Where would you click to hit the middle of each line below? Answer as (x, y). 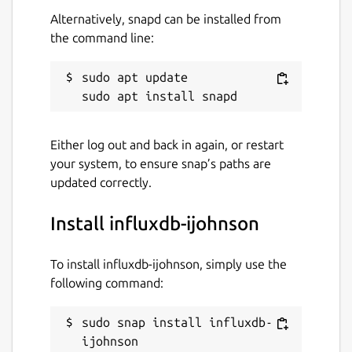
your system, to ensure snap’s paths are (161, 163)
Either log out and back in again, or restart (167, 144)
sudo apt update (135, 77)
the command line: (102, 37)
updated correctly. (101, 182)
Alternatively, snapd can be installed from (166, 18)
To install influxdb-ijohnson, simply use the (169, 264)
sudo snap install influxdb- (177, 322)
